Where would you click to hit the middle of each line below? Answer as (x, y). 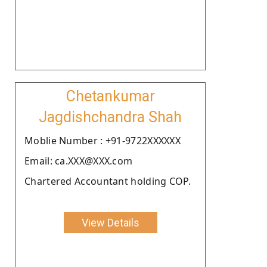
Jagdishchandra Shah (110, 117)
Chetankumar (110, 96)
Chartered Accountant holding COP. (108, 181)
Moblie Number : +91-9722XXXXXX (103, 140)
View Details (110, 222)
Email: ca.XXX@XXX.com (79, 161)
